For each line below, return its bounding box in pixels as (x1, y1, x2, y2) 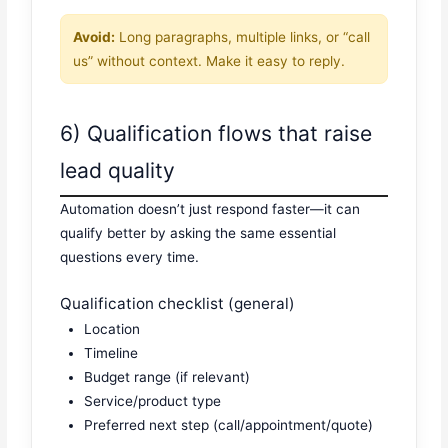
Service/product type (84, 393, 222, 410)
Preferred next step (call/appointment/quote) (84, 417, 374, 434)
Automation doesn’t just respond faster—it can (60, 200, 361, 217)
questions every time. (60, 248, 200, 265)
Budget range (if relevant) (84, 369, 251, 386)
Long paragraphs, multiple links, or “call (115, 28, 371, 45)
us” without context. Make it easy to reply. (73, 52, 346, 69)
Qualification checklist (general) (60, 294, 296, 314)
